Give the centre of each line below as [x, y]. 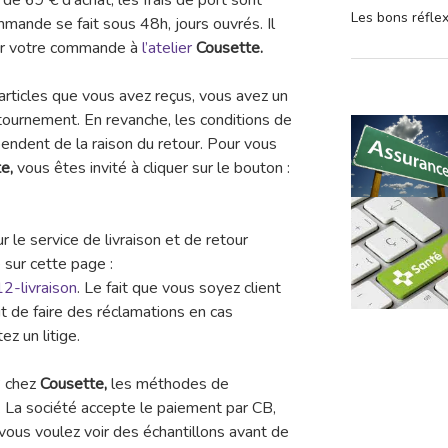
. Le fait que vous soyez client [179, 288]
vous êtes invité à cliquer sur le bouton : [153, 168]
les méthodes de [170, 384]
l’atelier [167, 48]
